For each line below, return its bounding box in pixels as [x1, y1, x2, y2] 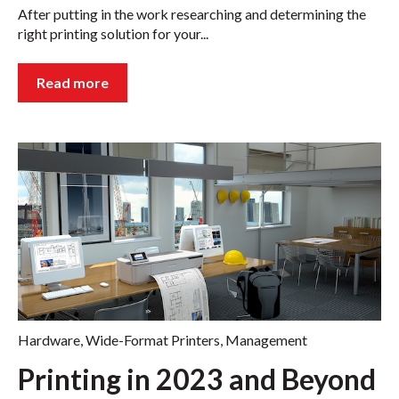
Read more [37, 73, 109, 91]
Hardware [18, 330, 80, 348]
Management [225, 330, 307, 348]
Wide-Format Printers [85, 330, 220, 348]
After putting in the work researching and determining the [18, 4, 366, 22]
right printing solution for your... [18, 24, 208, 42]
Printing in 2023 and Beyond [18, 362, 376, 397]
